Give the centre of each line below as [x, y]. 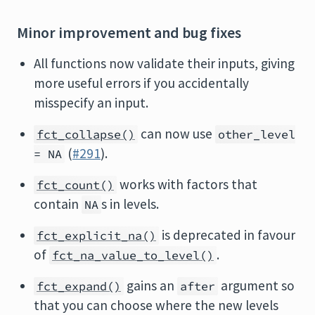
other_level [257, 134]
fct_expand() [79, 286]
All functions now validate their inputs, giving [164, 63]
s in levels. [130, 204]
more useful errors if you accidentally [141, 83]
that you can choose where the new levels [156, 305]
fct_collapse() [86, 134]
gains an [150, 285]
